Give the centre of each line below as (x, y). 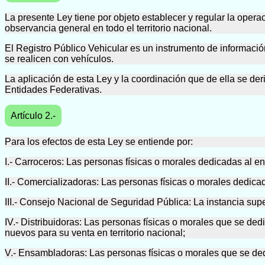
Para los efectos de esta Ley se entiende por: (99, 142)
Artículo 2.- (33, 116)
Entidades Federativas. (53, 90)
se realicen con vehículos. (59, 59)
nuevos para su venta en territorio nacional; (95, 233)
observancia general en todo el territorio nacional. (108, 28)
